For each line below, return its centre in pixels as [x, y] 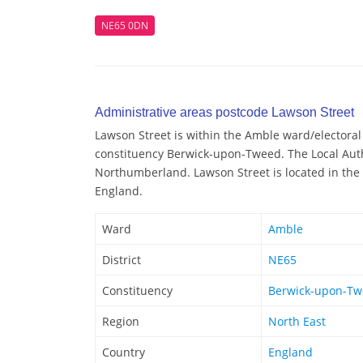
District [122, 260]
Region [121, 322]
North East [297, 322]
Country [124, 352]
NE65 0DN [125, 25]
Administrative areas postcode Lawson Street [224, 113]
